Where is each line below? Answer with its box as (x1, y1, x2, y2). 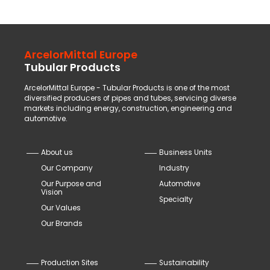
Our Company (41, 163, 93, 173)
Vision (41, 187, 63, 197)
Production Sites (41, 258, 98, 268)
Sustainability (159, 258, 209, 268)
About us (41, 148, 73, 158)
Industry (159, 163, 189, 173)
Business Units (159, 148, 212, 158)
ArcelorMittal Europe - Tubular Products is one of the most (24, 83, 230, 93)
